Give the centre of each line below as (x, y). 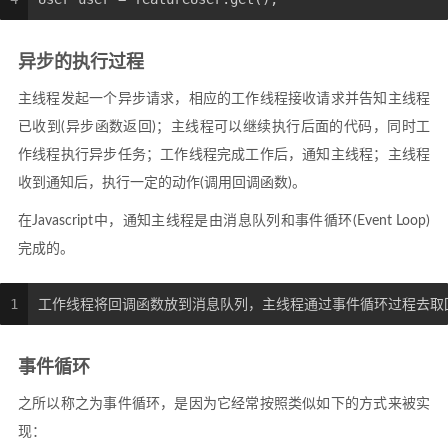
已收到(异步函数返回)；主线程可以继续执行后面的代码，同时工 (224, 127)
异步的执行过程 (81, 63)
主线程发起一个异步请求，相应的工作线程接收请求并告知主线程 (224, 99)
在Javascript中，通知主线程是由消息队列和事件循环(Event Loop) (224, 221)
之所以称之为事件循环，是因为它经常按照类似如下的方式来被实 (224, 404)
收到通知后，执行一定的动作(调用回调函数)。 (162, 183)
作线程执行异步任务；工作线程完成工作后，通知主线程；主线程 (224, 155)
